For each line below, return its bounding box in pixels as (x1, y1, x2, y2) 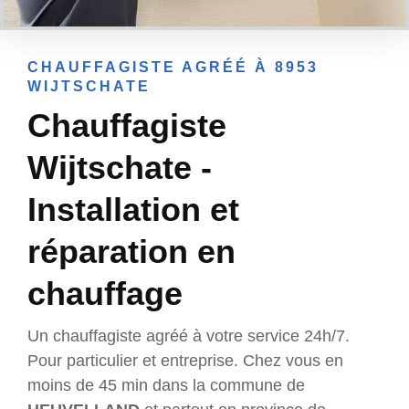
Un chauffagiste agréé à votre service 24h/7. (27, 327, 350, 346)
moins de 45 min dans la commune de (27, 376, 305, 395)
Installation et (27, 191, 239, 229)
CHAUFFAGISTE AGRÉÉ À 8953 (27, 59, 319, 76)
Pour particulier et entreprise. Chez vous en (27, 351, 343, 371)
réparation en (27, 233, 236, 271)
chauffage (27, 275, 183, 313)
